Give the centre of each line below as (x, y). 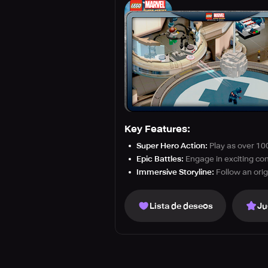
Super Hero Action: (172, 146)
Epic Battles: (160, 159)
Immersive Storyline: (175, 172)
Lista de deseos (181, 206)
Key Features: (157, 129)
